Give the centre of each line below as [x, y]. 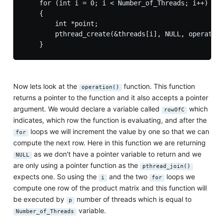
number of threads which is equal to [133, 199]
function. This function [158, 86]
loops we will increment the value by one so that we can [119, 132]
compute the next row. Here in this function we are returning [109, 143]
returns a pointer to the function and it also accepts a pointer [110, 98]
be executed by [40, 199]
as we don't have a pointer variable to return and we [116, 154]
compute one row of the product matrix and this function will [110, 188]
